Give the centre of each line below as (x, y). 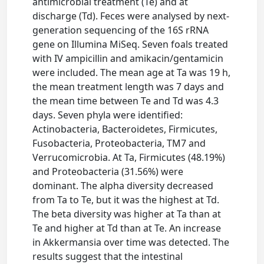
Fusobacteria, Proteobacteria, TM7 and (119, 143)
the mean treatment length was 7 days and (128, 87)
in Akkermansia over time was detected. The (131, 242)
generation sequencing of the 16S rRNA (121, 30)
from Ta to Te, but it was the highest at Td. (126, 200)
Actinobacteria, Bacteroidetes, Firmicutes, (125, 129)
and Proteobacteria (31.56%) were (108, 172)
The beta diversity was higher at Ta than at (127, 214)
